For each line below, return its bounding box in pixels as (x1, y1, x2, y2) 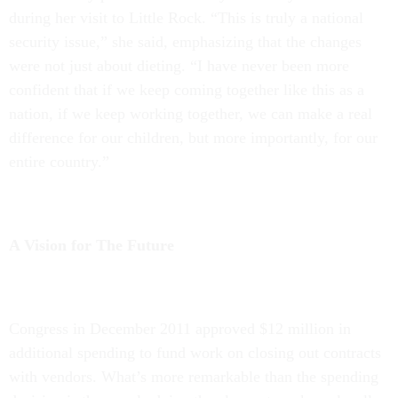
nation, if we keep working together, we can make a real (9, 105, 372, 123)
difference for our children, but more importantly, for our (9, 129, 378, 147)
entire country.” (9, 153, 109, 171)
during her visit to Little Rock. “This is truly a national (9, 9, 363, 27)
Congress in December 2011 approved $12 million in (9, 320, 351, 338)
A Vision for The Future (9, 236, 174, 254)
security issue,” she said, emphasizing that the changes (9, 33, 362, 51)
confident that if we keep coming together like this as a (9, 81, 364, 99)
